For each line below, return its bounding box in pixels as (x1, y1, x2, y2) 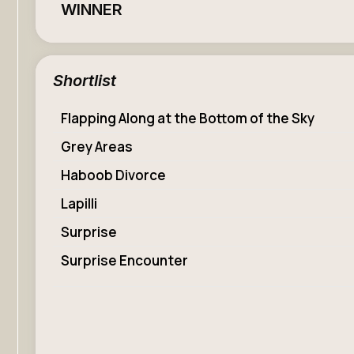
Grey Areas (61, 137, 133, 156)
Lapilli (61, 194, 97, 213)
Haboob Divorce (61, 165, 166, 184)
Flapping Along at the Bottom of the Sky (61, 108, 314, 127)
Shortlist (53, 70, 116, 90)
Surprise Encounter (61, 250, 188, 269)
